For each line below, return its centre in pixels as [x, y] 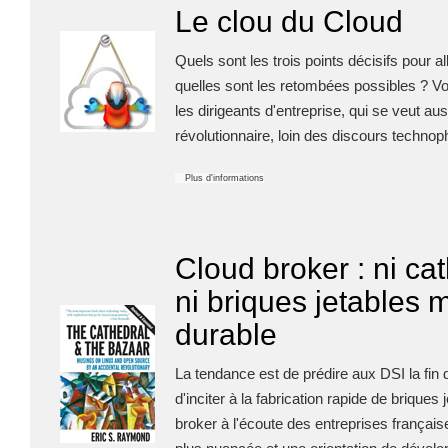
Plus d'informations [224, 178]
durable [226, 334]
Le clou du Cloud [289, 21]
